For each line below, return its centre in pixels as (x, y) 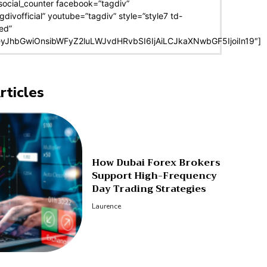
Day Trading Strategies (149, 189)
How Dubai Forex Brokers (156, 163)
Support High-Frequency (154, 176)
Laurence (106, 207)
